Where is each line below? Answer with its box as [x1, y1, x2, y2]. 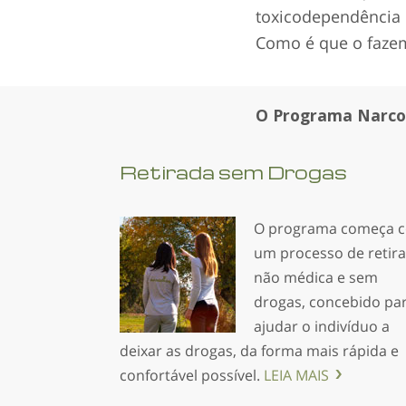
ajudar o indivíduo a [254, 315, 390, 336]
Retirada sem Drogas [120, 159, 347, 184]
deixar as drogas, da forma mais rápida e [120, 340, 399, 361]
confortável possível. [120, 364, 264, 385]
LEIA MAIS [264, 364, 329, 385]
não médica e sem [254, 266, 378, 287]
